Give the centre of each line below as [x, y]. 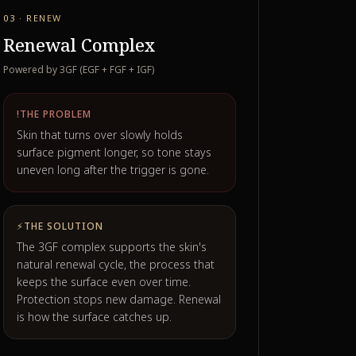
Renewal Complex [79, 44]
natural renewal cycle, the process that [116, 264]
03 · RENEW [33, 18]
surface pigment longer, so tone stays [114, 152]
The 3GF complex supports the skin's [112, 247]
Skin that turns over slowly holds [100, 135]
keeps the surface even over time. [104, 282]
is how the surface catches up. [95, 317]
